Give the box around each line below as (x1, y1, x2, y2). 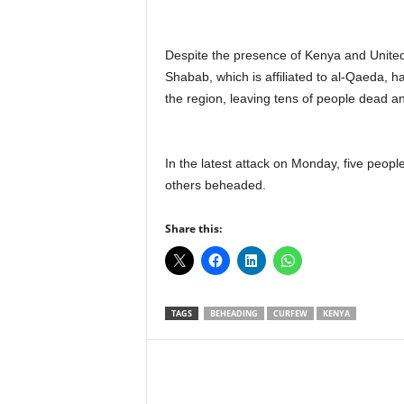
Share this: (164, 221, 222, 236)
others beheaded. (164, 178, 266, 192)
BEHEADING (209, 308, 258, 319)
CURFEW (272, 308, 308, 319)
